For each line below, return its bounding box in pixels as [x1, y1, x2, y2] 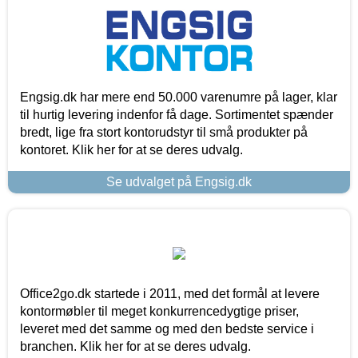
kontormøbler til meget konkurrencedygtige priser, [20, 304, 299, 318]
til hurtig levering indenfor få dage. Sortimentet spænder [20, 107, 333, 121]
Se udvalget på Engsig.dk [106, 174, 252, 189]
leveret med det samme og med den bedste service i [20, 321, 314, 336]
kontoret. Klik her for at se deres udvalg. [20, 142, 243, 157]
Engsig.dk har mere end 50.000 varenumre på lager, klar [20, 89, 337, 104]
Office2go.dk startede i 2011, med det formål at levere [20, 286, 320, 300]
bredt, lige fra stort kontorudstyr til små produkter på [20, 125, 308, 139]
